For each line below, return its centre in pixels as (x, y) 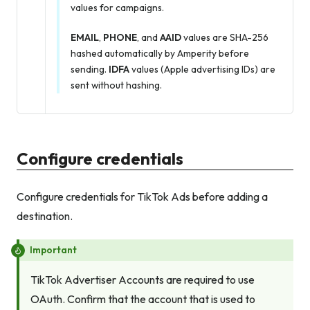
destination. (45, 216)
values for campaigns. (117, 8)
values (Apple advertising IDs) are (202, 70)
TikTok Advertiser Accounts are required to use (143, 280)
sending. (90, 70)
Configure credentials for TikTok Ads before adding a (142, 197)
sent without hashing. (116, 85)
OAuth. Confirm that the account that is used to (143, 299)
